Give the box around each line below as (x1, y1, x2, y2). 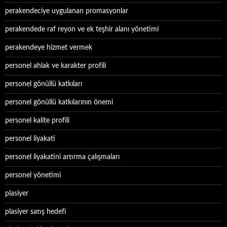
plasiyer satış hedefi (5, 208, 66, 215)
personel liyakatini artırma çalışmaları (5, 154, 120, 161)
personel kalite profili (5, 117, 69, 124)
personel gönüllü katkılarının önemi (5, 99, 113, 106)
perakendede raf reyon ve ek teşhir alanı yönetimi (5, 26, 159, 33)
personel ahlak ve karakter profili (5, 62, 106, 69)
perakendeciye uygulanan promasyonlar (5, 8, 128, 15)
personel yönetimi (5, 172, 61, 179)
